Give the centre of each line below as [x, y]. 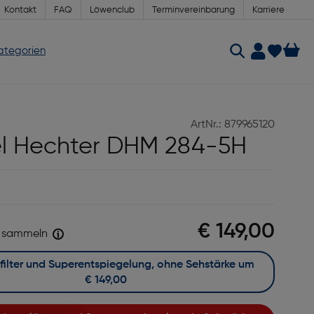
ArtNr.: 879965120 [232, 125]
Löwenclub [112, 10]
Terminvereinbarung [193, 10]
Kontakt [20, 10]
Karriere [268, 10]
